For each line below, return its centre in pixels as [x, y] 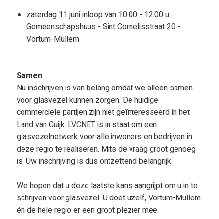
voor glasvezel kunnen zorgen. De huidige [87, 100]
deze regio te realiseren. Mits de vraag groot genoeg [106, 149]
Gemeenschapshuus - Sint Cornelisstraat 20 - [103, 27]
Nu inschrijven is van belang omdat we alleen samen [104, 88]
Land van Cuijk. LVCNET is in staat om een [87, 125]
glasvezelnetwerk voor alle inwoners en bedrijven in [104, 137]
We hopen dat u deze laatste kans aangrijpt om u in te [107, 186]
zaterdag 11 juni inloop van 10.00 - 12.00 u [98, 15]
